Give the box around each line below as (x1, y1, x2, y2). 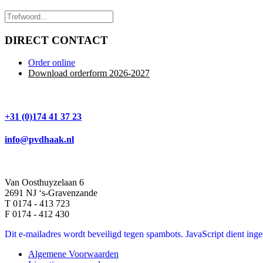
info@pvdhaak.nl (5, 134, 74, 144)
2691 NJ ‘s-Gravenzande (5, 188, 97, 198)
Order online (28, 58, 75, 68)
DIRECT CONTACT (5, 33, 108, 46)
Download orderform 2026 (28, 68, 128, 79)
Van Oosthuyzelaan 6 (5, 177, 84, 188)
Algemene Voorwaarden (28, 249, 119, 259)
